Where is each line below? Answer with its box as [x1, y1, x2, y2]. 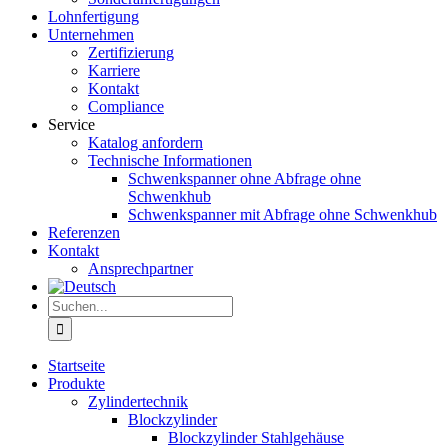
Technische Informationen [88, 152, 252, 169]
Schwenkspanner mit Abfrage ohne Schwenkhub [128, 206, 437, 223]
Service [48, 116, 95, 133]
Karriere [88, 62, 140, 79]
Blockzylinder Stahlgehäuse [168, 429, 344, 446]
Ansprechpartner [88, 260, 193, 277]
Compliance [88, 98, 164, 115]
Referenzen [48, 224, 120, 241]
